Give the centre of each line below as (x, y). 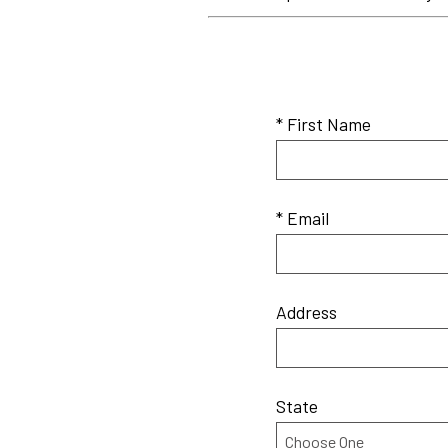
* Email (302, 217)
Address (306, 311)
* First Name (323, 123)
